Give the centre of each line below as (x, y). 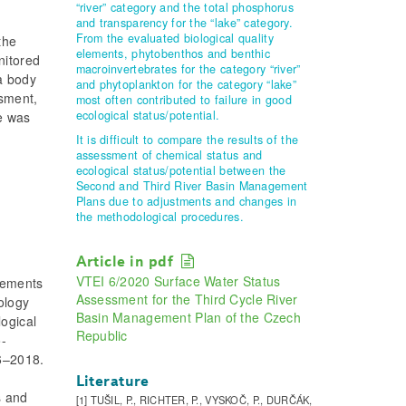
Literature (112, 382)
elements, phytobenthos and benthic (173, 54)
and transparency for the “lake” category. (184, 23)
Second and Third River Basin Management (192, 186)
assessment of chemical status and (169, 155)
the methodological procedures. (159, 217)
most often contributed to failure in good (184, 100)
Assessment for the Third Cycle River (187, 300)
